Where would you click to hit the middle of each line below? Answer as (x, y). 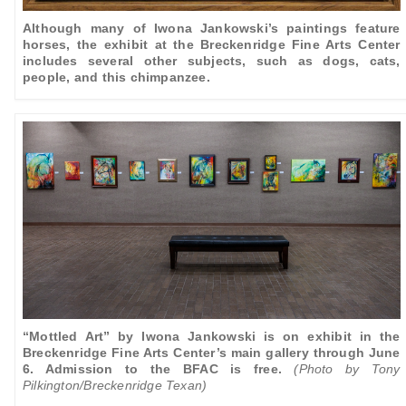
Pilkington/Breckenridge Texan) (115, 386)
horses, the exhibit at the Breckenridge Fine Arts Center (212, 44)
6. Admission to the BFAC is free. (152, 369)
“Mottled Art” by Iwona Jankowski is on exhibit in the (212, 337)
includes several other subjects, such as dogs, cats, (212, 60)
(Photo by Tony (347, 369)
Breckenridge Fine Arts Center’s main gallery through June (212, 353)
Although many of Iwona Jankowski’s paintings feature (212, 28)
